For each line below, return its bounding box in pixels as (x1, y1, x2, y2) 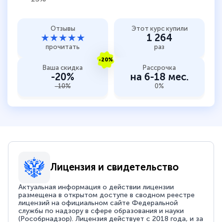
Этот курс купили (131, 24, 188, 32)
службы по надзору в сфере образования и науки (18, 206, 184, 215)
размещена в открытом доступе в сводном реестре (18, 190, 195, 199)
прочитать (46, 43, 80, 51)
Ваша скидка (43, 63, 83, 71)
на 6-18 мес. (130, 70, 189, 83)
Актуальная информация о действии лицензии (18, 182, 174, 191)
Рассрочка (143, 63, 176, 71)
